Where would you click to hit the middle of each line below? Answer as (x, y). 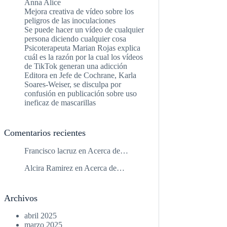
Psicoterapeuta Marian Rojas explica (83, 48)
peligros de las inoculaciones (70, 21)
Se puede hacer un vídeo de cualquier (84, 30)
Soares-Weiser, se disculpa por (73, 85)
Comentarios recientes (45, 133)
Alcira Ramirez (49, 168)
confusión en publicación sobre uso (81, 94)
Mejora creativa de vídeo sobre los (79, 12)
